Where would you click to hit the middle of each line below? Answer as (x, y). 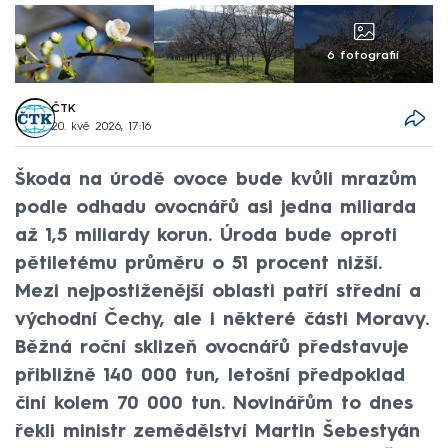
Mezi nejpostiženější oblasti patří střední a (218, 291)
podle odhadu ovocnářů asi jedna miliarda (215, 207)
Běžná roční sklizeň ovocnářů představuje (212, 347)
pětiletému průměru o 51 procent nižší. (198, 263)
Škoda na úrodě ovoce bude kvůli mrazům (216, 179)
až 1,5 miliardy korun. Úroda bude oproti (206, 235)
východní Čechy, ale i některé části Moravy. (222, 319)
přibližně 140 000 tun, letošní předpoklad (210, 375)
